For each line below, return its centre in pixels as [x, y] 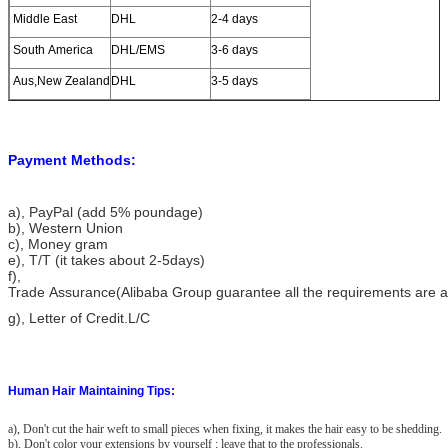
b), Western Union [65, 227]
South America [51, 49]
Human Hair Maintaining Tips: [91, 390]
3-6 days [234, 49]
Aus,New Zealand [60, 80]
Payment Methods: [72, 159]
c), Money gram [58, 243]
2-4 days [234, 18]
